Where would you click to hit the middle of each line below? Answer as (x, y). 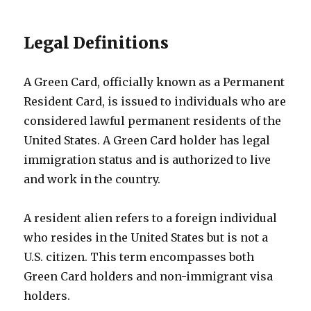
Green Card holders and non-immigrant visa (149, 276)
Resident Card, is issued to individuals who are (155, 101)
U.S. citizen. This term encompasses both (139, 257)
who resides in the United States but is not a (146, 237)
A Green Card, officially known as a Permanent (154, 82)
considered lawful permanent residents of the (153, 121)
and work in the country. (92, 179)
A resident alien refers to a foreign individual (151, 218)
